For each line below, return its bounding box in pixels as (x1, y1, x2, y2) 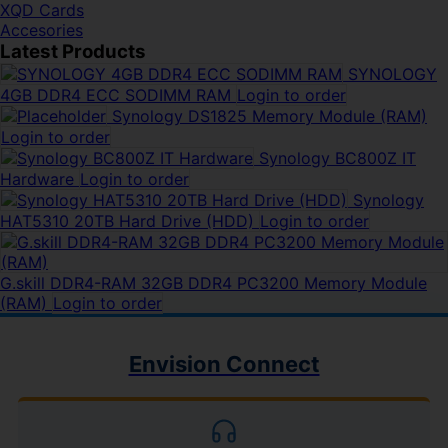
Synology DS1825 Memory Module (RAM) (112, 106, 427, 126)
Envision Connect (128, 351, 320, 377)
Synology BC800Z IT (259, 148, 416, 168)
